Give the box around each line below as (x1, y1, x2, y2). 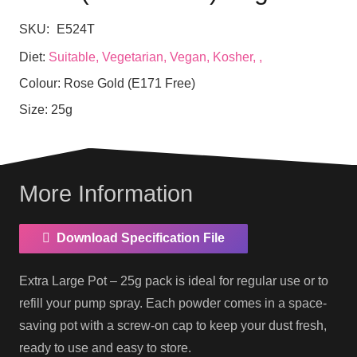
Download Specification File (56, 231, 225, 245)
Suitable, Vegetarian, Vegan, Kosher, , (49, 50, 262, 65)
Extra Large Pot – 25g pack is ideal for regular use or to (19, 273, 328, 288)
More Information (19, 180, 193, 206)
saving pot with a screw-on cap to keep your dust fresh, (19, 318, 327, 332)
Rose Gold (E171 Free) (64, 76, 195, 90)
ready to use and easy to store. (19, 340, 191, 355)
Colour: (19, 76, 64, 90)
